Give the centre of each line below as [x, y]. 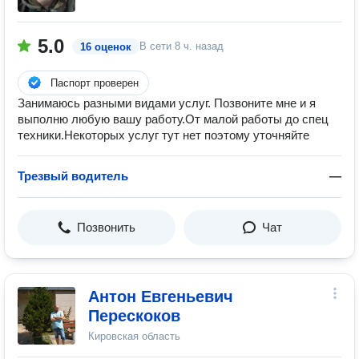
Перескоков [134, 316]
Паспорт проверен [95, 83]
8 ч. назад [199, 46]
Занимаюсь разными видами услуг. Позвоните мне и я [167, 103]
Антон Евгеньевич [161, 296]
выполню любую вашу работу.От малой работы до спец [173, 119]
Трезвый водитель [73, 176]
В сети [157, 46]
